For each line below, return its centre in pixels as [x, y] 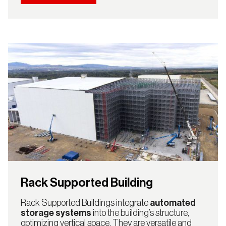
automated [173, 203]
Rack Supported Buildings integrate [85, 203]
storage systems [56, 213]
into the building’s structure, [140, 213]
